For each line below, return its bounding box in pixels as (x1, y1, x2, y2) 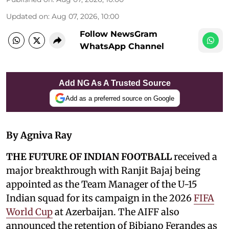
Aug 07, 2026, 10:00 (52, 12, 119, 21)
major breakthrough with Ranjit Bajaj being (6, 165, 200, 177)
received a (174, 151, 217, 163)
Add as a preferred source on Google (65, 94, 174, 102)
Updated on (6, 12, 48, 21)
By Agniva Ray (6, 129, 72, 142)
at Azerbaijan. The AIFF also (53, 206, 179, 218)
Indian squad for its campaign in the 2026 (6, 192, 194, 204)
